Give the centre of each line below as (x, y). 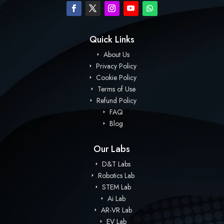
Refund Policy (115, 100)
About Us (115, 54)
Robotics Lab (115, 175)
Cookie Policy (115, 77)
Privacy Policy (115, 66)
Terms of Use (115, 89)
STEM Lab (115, 187)
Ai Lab (115, 198)
